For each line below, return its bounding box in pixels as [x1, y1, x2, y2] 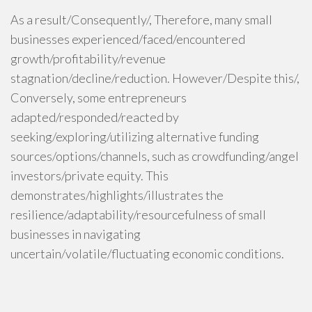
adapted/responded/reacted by [10, 109, 179, 125]
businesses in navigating [10, 226, 141, 242]
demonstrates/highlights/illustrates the [10, 187, 224, 203]
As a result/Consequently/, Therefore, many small [10, 12, 272, 27]
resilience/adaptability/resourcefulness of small [10, 207, 266, 222]
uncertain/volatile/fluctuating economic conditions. [10, 246, 284, 261]
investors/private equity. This [10, 168, 169, 183]
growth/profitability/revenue [10, 51, 166, 66]
